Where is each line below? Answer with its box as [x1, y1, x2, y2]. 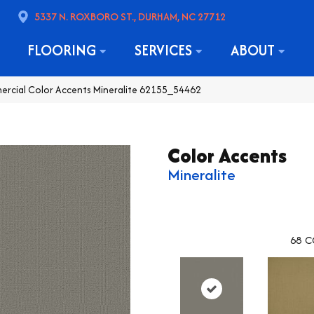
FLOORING [27, 40, 100, 61]
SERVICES [134, 40, 196, 61]
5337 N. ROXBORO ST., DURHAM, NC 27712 [34, 8, 226, 24]
